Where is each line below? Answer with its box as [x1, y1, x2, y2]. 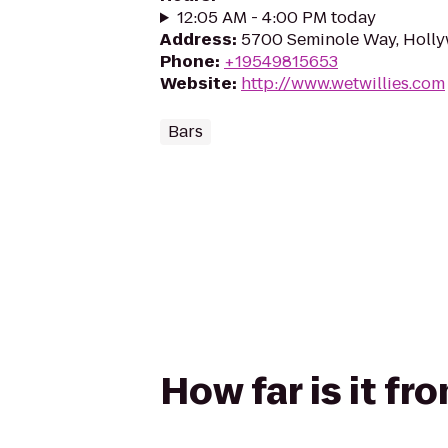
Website [160, 72, 232, 95]
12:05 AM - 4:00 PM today [176, 6, 376, 29]
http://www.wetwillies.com [241, 72, 445, 95]
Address [160, 28, 232, 51]
